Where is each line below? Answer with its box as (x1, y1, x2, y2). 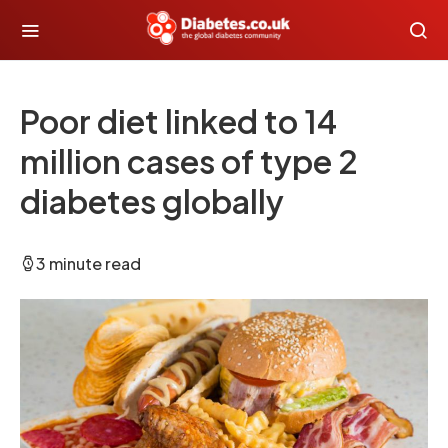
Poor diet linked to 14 (20, 101, 337, 141)
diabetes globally (20, 181, 284, 221)
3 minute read (36, 253, 141, 274)
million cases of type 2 (20, 141, 358, 181)
